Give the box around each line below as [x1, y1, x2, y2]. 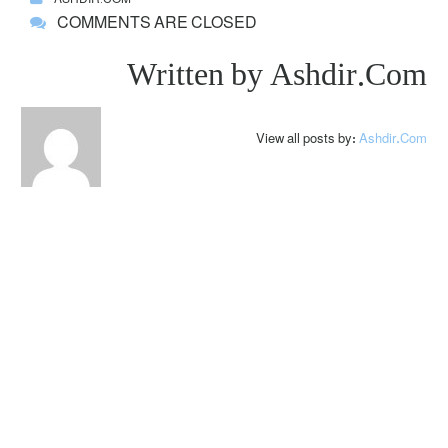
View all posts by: [256, 134, 359, 147]
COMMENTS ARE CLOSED [57, 16, 257, 31]
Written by [127, 62, 270, 91]
